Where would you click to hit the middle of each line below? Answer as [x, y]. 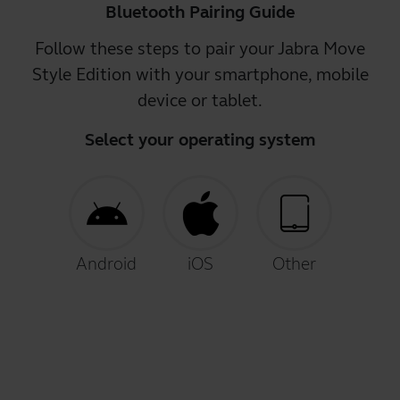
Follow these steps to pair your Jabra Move [200, 49]
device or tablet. [200, 100]
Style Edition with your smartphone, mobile [200, 75]
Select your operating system [200, 140]
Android [106, 264]
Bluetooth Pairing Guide [200, 12]
